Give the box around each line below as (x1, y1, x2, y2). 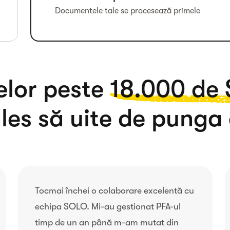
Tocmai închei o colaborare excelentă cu (34, 185, 194, 196)
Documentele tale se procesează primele (54, 6, 200, 15)
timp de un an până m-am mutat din (34, 217, 179, 227)
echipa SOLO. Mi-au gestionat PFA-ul (34, 201, 181, 212)
